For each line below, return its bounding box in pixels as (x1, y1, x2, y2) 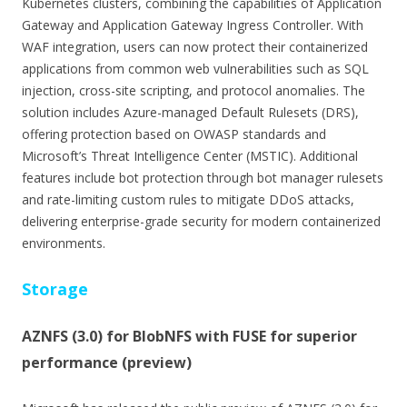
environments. (22, 233, 105, 252)
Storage (22, 277, 88, 300)
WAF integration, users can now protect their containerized (22, 37, 368, 55)
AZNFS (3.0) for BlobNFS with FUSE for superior (22, 325, 357, 346)
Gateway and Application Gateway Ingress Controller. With (22, 15, 363, 34)
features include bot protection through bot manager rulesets (22, 168, 383, 186)
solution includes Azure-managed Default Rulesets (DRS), (22, 103, 359, 121)
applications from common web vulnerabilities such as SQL (22, 59, 369, 77)
